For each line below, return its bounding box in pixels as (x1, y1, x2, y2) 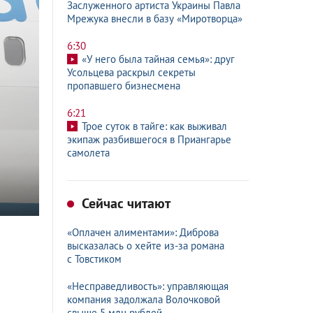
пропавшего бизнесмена (67, 79, 180, 92)
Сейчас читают (78, 194, 170, 212)
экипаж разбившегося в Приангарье (67, 133, 231, 146)
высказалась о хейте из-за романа (67, 239, 224, 252)
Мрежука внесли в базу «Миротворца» (67, 12, 242, 25)
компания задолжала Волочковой (67, 293, 220, 306)
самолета (67, 146, 110, 159)
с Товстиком (67, 252, 122, 265)
